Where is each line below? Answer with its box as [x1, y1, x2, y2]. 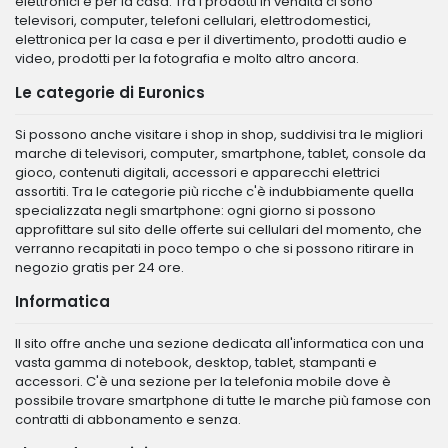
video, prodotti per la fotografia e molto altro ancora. [15, 49, 359, 68]
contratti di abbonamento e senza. [15, 410, 241, 429]
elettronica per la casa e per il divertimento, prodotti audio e [15, 30, 407, 49]
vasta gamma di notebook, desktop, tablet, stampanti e [15, 353, 377, 372]
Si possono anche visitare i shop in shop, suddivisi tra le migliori [15, 125, 423, 144]
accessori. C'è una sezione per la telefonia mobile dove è [15, 372, 391, 391]
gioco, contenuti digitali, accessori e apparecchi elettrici [15, 163, 380, 182]
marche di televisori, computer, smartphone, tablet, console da [15, 144, 426, 163]
